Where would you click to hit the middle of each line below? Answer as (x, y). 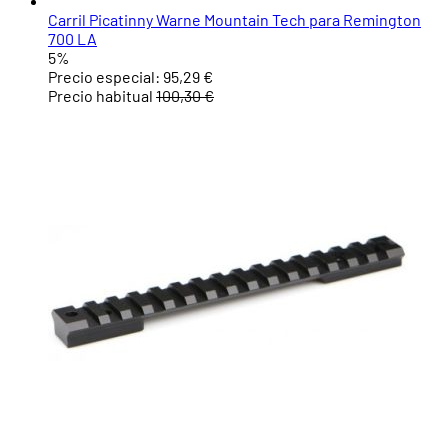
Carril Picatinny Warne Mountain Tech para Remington (234, 20)
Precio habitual (100, 96)
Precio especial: (104, 77)
